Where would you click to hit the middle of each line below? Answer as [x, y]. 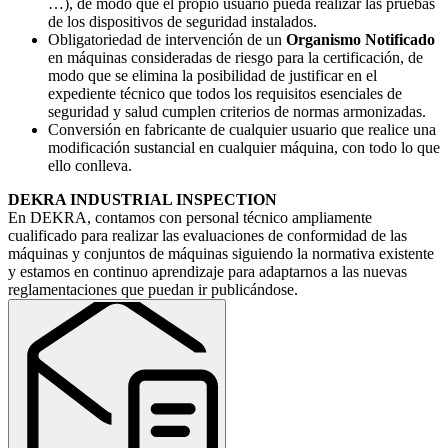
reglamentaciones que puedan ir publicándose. [153, 290]
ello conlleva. [90, 166]
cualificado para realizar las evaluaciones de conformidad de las [207, 236]
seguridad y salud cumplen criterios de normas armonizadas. [237, 112]
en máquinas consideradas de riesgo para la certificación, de [235, 58]
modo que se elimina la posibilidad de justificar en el [212, 76]
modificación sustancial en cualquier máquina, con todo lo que [244, 148]
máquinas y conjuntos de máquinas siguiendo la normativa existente [221, 254]
